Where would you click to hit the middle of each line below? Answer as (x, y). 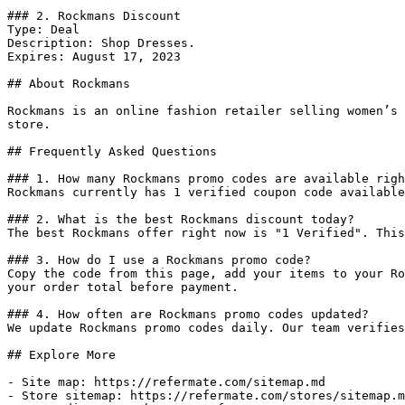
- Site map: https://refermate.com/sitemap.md (166, 382)
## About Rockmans (69, 84)
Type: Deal (43, 29)
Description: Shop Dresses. (101, 43)
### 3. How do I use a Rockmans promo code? (159, 260)
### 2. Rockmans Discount (94, 16)
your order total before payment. (123, 287)
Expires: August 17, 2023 (94, 57)
